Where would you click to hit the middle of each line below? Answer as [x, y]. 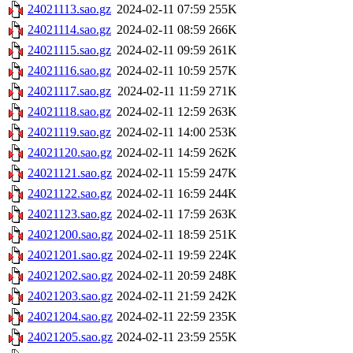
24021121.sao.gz [70, 173]
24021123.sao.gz [70, 214]
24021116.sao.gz [69, 71]
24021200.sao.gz [70, 235]
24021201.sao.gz [70, 255]
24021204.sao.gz [70, 317]
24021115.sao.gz [69, 50]
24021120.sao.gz [70, 153]
